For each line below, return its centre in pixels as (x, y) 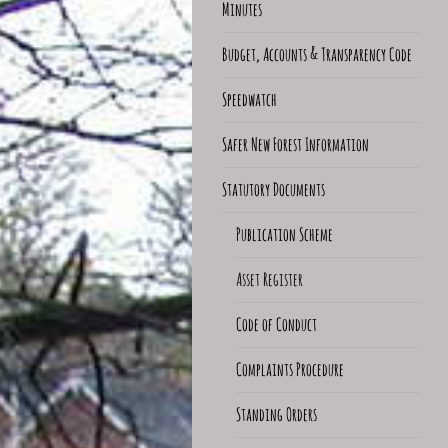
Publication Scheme (284, 233)
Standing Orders (276, 413)
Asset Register (269, 278)
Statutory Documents (273, 188)
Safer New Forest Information (295, 143)
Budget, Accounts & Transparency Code (317, 53)
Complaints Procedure (289, 368)
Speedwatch (249, 98)
